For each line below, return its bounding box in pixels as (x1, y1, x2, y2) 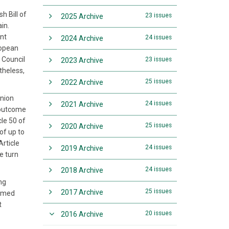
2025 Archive (60, 12, 103, 20)
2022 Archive (60, 78, 103, 86)
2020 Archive (60, 122, 103, 130)
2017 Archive (60, 188, 103, 196)
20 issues (145, 210, 172, 217)
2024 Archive (60, 34, 103, 42)
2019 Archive (60, 144, 103, 152)
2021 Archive (60, 100, 103, 108)
